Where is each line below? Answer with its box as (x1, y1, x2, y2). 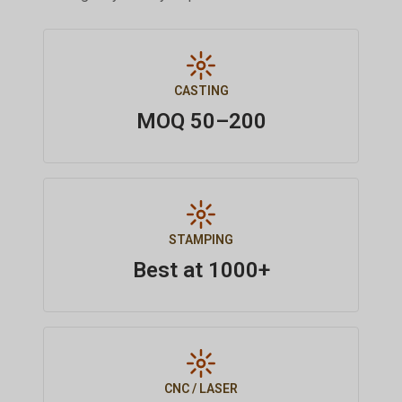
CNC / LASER (164, 380, 238, 396)
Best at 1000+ (132, 257, 270, 283)
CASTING (173, 83, 229, 98)
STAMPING (169, 232, 233, 247)
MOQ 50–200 (135, 108, 267, 134)
